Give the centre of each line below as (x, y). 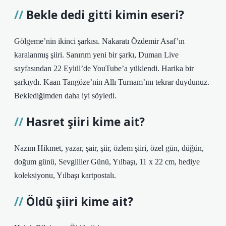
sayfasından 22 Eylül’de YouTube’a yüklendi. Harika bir (104, 68)
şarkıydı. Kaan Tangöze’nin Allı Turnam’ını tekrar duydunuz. (112, 82)
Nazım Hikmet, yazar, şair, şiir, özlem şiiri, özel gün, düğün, (109, 148)
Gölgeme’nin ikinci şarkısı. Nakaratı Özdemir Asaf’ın (99, 41)
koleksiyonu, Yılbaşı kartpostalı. (65, 175)
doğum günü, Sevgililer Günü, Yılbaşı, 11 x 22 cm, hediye (107, 162)
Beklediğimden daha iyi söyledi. (65, 96)
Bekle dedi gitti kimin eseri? (105, 15)
